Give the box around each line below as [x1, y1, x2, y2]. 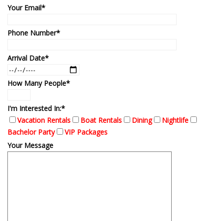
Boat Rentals [80, 115, 122, 125]
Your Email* [7, 3, 45, 13]
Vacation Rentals [17, 115, 71, 125]
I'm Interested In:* [7, 104, 65, 113]
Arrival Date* [7, 53, 49, 63]
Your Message [7, 141, 53, 150]
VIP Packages [65, 127, 108, 137]
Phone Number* [7, 28, 60, 38]
